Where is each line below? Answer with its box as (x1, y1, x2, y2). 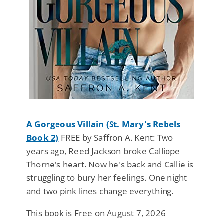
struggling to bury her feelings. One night (26, 171, 187, 183)
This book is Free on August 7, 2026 (26, 207, 166, 219)
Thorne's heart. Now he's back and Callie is (26, 158, 194, 170)
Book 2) (26, 131, 59, 143)
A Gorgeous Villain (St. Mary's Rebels (26, 118, 181, 130)
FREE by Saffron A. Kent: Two (58, 131, 173, 143)
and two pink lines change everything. (26, 185, 174, 197)
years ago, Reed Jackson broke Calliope (26, 145, 180, 157)
